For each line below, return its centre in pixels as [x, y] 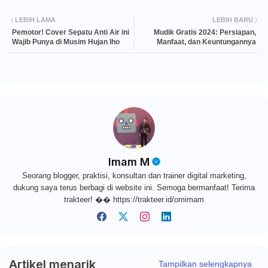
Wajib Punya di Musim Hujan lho [66, 42]
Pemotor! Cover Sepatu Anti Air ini [71, 32]
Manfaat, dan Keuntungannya [206, 42]
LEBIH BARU [233, 20]
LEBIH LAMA [35, 20]
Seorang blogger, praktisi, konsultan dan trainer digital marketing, [134, 175]
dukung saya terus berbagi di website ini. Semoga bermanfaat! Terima [134, 187]
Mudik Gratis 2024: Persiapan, [205, 32]
